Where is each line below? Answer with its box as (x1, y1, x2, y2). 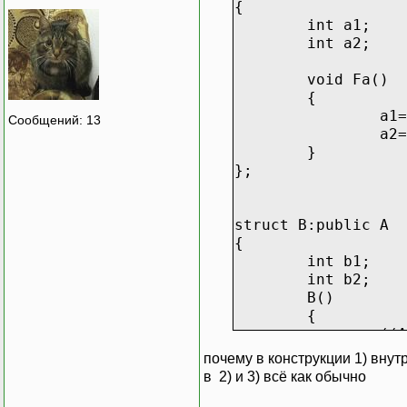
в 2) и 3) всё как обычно (203, 368, 366, 384)
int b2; (307, 270, 371, 288)
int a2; (307, 34, 371, 52)
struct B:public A (234, 215, 389, 233)
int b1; (307, 252, 371, 270)
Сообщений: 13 (8, 113, 101, 128)
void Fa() (307, 70, 389, 88)
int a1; (307, 15, 371, 34)
